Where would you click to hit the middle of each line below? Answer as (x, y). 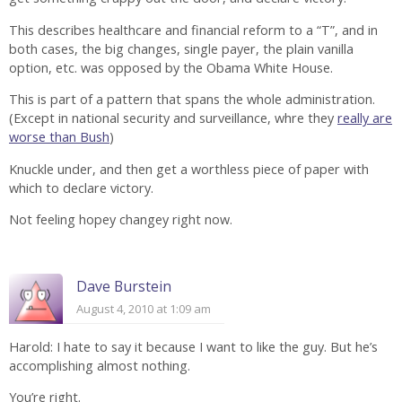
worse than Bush (59, 137)
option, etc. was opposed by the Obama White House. (171, 67)
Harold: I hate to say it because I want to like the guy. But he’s (193, 346)
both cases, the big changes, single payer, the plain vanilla (181, 48)
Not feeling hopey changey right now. (121, 220)
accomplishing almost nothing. (100, 365)
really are (365, 118)
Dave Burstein (124, 286)
